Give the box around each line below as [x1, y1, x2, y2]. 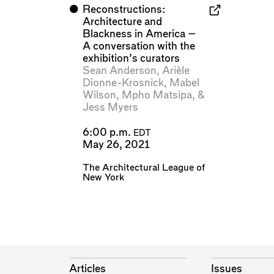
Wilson [82, 90, 116, 101]
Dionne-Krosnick [82, 78, 164, 89]
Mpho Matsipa [121, 90, 192, 101]
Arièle [161, 65, 190, 76]
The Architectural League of [82, 163, 205, 172]
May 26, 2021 [82, 139, 150, 150]
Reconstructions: [82, 4, 165, 15]
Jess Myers [82, 102, 138, 113]
